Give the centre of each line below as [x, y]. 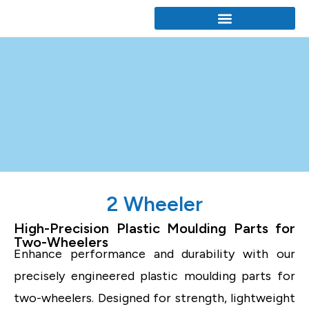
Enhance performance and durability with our [154, 254]
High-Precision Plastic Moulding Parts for [154, 229]
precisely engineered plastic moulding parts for [154, 276]
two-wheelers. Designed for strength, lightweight [154, 298]
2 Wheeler [154, 204]
